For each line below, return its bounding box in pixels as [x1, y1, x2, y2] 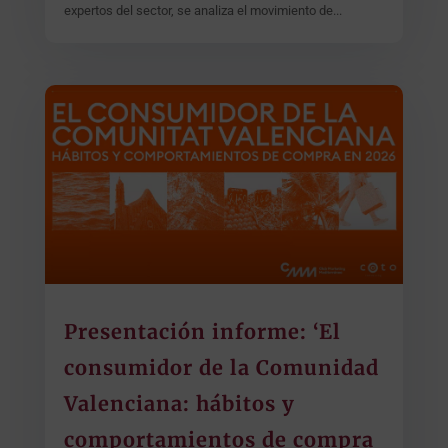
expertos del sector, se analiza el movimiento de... [63, 3, 342, 19]
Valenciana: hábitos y [63, 390, 295, 416]
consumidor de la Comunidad [63, 354, 379, 380]
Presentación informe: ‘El [63, 318, 341, 344]
